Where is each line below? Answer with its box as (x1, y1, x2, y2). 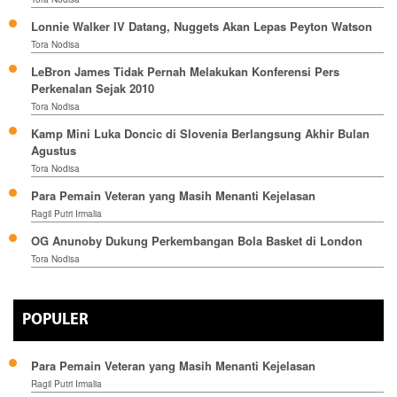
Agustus (31, 142, 76, 160)
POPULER (22, 312, 89, 330)
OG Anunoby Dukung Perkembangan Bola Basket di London (31, 232, 362, 250)
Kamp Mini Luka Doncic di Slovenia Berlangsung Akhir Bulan (31, 125, 370, 143)
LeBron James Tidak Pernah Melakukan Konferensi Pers (31, 63, 339, 81)
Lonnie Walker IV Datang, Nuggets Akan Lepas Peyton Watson (31, 18, 372, 35)
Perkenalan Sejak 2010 (31, 80, 154, 97)
